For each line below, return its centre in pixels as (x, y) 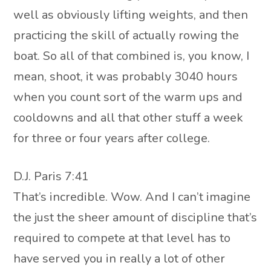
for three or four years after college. (112, 138)
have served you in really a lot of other (119, 259)
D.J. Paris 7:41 (51, 177)
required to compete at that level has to (122, 238)
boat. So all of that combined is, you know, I (132, 56)
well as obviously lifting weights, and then (131, 15)
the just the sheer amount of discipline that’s (135, 218)
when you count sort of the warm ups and (128, 97)
